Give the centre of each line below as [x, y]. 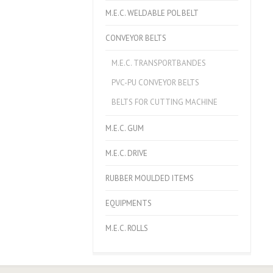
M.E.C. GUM [125, 128]
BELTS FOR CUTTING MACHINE [165, 102]
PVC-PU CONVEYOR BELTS [155, 83]
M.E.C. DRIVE [126, 153]
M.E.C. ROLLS [127, 228]
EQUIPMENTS [129, 203]
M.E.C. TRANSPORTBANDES [159, 63]
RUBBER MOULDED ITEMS [150, 178]
